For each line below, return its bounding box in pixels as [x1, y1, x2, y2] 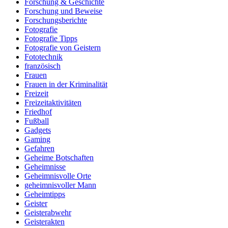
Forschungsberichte [24, 16, 87, 25]
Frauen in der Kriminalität [24, 80, 107, 89]
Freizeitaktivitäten [24, 98, 81, 107]
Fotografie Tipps [24, 34, 77, 43]
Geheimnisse [24, 162, 66, 172]
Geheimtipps [24, 190, 65, 199]
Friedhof [24, 107, 52, 117]
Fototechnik [24, 52, 63, 62]
